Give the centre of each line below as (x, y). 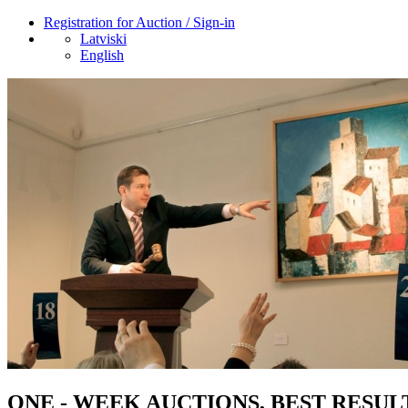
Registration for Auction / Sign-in (139, 22)
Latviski (103, 39)
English (102, 55)
